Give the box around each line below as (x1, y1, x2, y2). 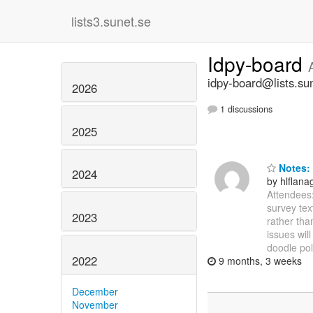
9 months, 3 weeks (216, 253, 302, 268)
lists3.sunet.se (71, 12, 151, 30)
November (72, 297, 118, 312)
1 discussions (217, 103, 272, 116)
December (72, 284, 118, 298)
